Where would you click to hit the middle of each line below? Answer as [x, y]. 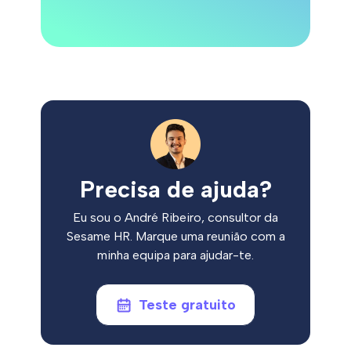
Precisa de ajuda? [175, 190]
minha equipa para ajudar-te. [175, 255]
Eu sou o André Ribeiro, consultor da [175, 218]
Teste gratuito [187, 305]
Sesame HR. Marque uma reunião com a [175, 237]
